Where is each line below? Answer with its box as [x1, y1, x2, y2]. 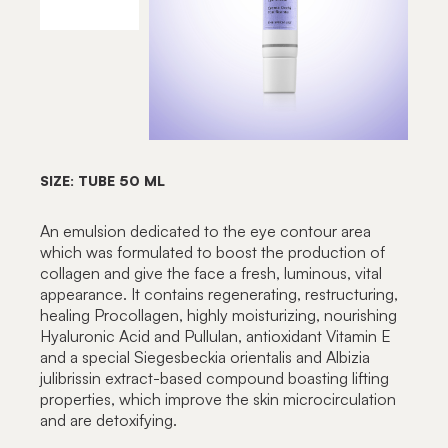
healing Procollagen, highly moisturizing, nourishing [40, 305, 397, 326]
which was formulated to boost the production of [40, 242, 385, 263]
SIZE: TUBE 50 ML [40, 172, 165, 190]
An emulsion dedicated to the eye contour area [40, 221, 371, 242]
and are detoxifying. [40, 410, 177, 431]
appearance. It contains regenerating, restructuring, [40, 284, 398, 305]
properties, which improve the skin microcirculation [40, 389, 396, 410]
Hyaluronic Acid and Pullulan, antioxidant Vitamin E [40, 326, 391, 347]
